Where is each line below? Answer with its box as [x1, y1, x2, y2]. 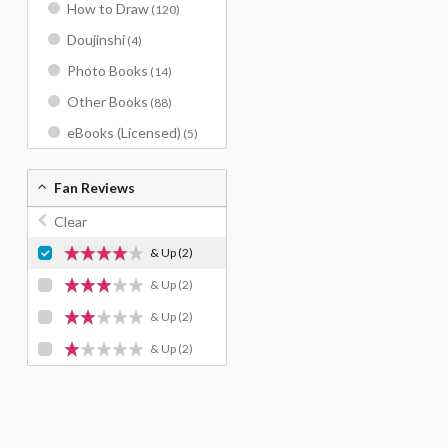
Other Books [67, 93, 148, 110]
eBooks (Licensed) [67, 124, 181, 141]
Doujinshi [67, 31, 125, 48]
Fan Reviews [54, 179, 135, 196]
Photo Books [67, 62, 148, 79]
